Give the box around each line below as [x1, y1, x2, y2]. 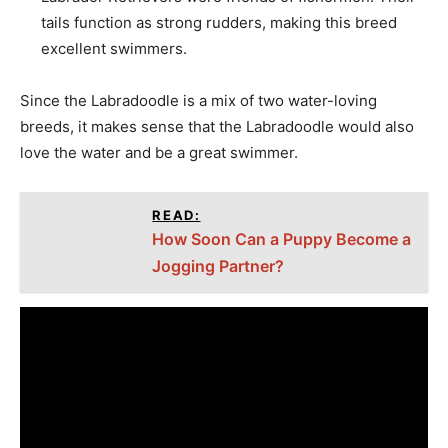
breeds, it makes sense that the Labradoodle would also [20, 117, 414, 136]
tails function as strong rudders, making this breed [41, 13, 397, 32]
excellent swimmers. [41, 39, 187, 58]
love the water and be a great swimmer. [20, 143, 298, 162]
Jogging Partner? [152, 256, 285, 276]
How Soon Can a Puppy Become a [152, 229, 412, 249]
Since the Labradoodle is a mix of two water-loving [20, 91, 377, 110]
